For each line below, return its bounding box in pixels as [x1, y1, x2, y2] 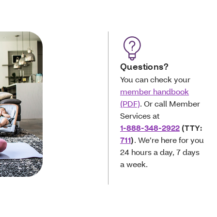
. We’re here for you [134, 135, 204, 145]
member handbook [120, 86, 189, 96]
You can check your [120, 74, 191, 84]
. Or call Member [140, 98, 201, 108]
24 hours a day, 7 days [120, 147, 200, 157]
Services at [120, 110, 161, 121]
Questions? [120, 61, 170, 72]
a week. [120, 159, 150, 169]
